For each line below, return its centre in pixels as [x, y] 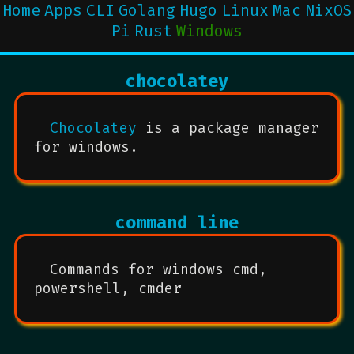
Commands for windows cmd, [158, 269]
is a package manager [228, 128]
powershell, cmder [108, 288]
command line [177, 222]
